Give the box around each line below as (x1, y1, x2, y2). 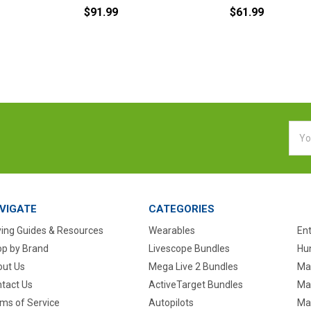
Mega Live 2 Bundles (148, 260, 238, 272)
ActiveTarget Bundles (148, 278, 243, 290)
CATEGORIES (148, 203, 215, 216)
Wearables (148, 225, 195, 237)
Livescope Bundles (148, 243, 230, 255)
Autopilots (148, 296, 194, 308)
